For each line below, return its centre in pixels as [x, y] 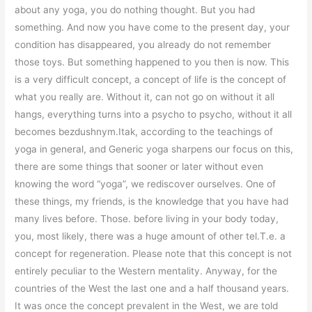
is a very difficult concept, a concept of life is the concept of [151, 79]
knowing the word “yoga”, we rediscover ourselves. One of [146, 184]
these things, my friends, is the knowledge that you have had [152, 201]
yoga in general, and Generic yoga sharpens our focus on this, [154, 149]
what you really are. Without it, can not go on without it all [145, 96]
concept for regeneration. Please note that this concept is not [154, 253]
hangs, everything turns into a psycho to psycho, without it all [154, 114]
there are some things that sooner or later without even [139, 166]
